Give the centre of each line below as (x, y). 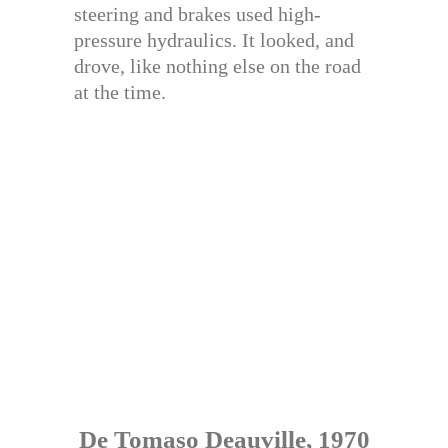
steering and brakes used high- (197, 13)
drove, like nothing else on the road (217, 65)
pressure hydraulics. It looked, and (214, 39)
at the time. (120, 91)
